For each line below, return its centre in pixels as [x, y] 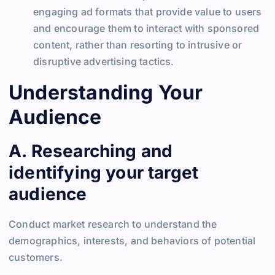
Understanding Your [106, 93]
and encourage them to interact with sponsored [146, 28]
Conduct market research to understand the [113, 224]
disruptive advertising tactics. [104, 61]
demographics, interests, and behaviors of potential [132, 240]
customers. [36, 257]
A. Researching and [91, 151]
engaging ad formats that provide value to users [148, 11]
